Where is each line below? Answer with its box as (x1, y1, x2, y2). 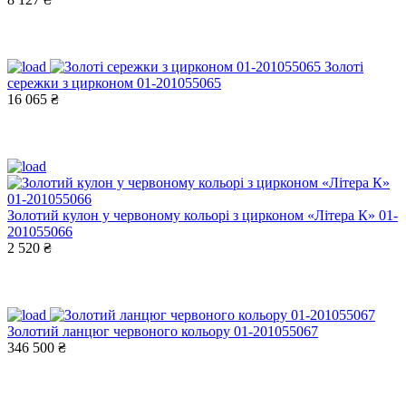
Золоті (324, 58, 363, 74)
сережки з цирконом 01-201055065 (7, 74, 221, 91)
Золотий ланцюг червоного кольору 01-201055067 (7, 323, 318, 339)
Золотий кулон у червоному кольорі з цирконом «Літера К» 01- (7, 207, 398, 223)
